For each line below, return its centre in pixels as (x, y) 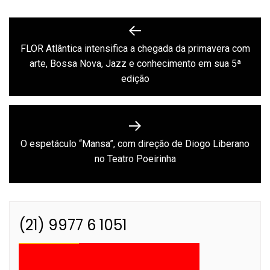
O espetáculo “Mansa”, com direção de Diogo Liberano (135, 143)
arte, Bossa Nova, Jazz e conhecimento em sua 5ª (135, 64)
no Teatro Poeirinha (135, 159)
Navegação (50, 28)
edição (135, 79)
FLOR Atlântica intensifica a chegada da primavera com (135, 49)
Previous (153, 62)
